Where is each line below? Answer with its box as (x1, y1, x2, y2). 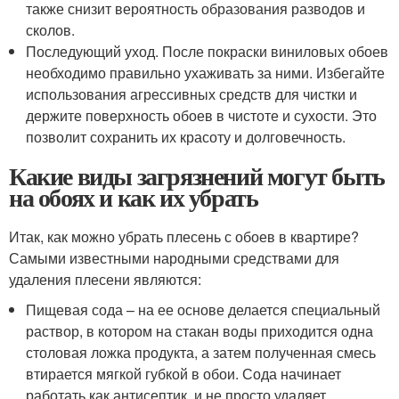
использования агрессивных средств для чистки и (26, 84, 358, 104)
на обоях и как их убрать (9, 179, 258, 216)
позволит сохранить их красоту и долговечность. (26, 126, 346, 147)
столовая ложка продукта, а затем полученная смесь (26, 342, 377, 362)
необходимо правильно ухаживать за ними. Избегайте (26, 62, 386, 83)
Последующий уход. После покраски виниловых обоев (26, 41, 389, 61)
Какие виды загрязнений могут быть (9, 158, 385, 194)
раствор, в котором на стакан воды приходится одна (26, 321, 374, 341)
